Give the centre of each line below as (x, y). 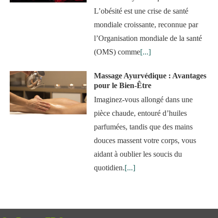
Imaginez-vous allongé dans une (144, 100)
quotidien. (109, 168)
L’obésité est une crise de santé (141, 11)
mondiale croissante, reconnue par (146, 25)
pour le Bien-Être (123, 86)
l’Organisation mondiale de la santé (148, 38)
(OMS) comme (117, 52)
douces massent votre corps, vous (145, 141)
